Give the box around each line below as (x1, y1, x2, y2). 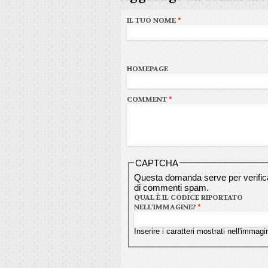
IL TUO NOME (127, 15, 178, 25)
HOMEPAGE (127, 63, 168, 74)
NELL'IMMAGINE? (133, 202, 197, 212)
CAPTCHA (135, 157, 178, 168)
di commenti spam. (133, 182, 209, 193)
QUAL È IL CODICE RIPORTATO (133, 193, 243, 203)
